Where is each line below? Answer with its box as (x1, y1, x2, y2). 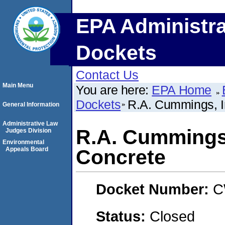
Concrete (76, 146, 166, 169)
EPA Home (152, 83, 212, 97)
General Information (3, 101, 59, 108)
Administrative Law (3, 120, 58, 127)
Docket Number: (96, 181, 213, 198)
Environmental (3, 139, 44, 146)
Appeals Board (6, 146, 48, 153)
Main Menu (3, 82, 33, 89)
